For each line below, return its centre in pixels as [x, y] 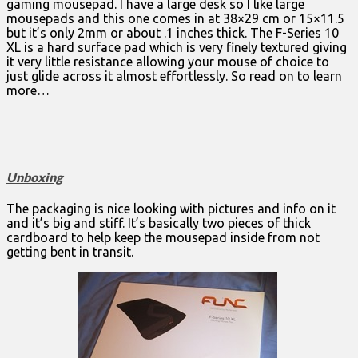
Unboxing [34, 177]
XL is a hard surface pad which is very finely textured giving [177, 48]
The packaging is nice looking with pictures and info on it [171, 208]
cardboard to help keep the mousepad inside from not [163, 237]
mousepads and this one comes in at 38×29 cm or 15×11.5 [175, 19]
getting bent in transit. [70, 251]
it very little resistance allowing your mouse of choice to [168, 62]
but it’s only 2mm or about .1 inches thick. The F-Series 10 [173, 33]
